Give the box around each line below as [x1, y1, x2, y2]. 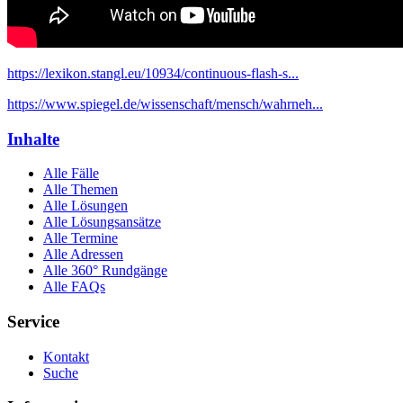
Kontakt [43, 348, 89, 364]
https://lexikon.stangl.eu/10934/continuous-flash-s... [7, 65, 299, 81]
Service [7, 311, 59, 331]
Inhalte [7, 129, 59, 148]
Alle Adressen [43, 246, 123, 263]
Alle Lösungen [43, 198, 128, 214]
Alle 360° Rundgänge [43, 263, 167, 279]
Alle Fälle [43, 166, 99, 182]
